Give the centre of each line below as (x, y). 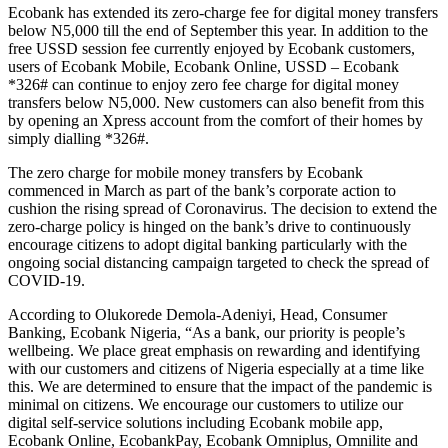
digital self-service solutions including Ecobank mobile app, (195, 422)
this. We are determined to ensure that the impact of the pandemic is (220, 386)
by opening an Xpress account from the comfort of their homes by (215, 120)
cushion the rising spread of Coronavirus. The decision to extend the (222, 208)
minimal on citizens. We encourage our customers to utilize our (205, 404)
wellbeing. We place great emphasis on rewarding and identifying (214, 350)
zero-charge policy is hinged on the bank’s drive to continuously (209, 226)
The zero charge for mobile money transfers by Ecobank (185, 172)
